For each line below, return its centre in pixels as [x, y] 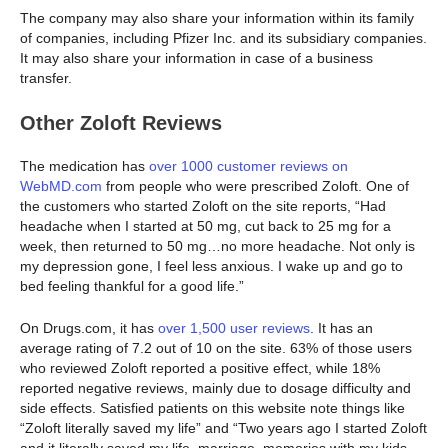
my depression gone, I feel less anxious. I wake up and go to [211, 265]
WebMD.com [61, 185]
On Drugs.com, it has [89, 328]
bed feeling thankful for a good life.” [134, 285]
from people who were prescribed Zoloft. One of [255, 185]
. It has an [341, 328]
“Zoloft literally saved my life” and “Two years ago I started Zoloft [223, 428]
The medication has [84, 165]
